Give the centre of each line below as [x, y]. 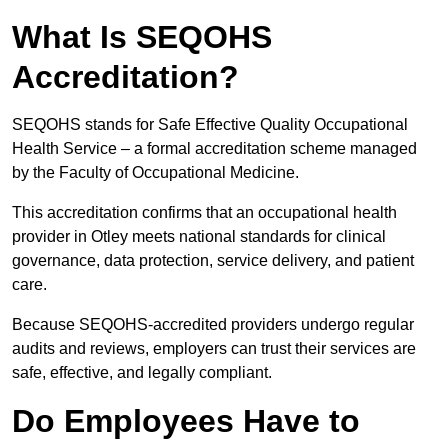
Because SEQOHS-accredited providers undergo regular [213, 325]
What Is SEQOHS [142, 37]
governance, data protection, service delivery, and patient [213, 261]
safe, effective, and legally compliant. [142, 373]
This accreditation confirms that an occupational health [204, 213]
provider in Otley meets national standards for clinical [199, 237]
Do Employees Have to [186, 421]
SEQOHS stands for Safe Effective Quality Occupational [210, 125]
